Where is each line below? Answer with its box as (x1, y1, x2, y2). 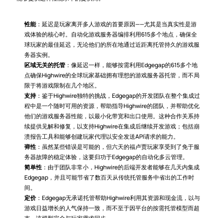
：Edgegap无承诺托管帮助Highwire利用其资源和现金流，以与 (36, 194, 200, 202)
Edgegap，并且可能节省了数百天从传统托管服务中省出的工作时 (24, 173, 194, 182)
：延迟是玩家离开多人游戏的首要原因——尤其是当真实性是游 (36, 20, 197, 28)
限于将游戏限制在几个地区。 (24, 81, 100, 90)
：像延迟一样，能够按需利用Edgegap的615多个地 (65, 61, 198, 69)
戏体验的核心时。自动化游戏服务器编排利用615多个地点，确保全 (24, 30, 197, 38)
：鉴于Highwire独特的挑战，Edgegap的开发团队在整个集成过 (36, 91, 200, 100)
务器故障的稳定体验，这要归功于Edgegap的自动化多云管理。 (24, 153, 188, 161)
